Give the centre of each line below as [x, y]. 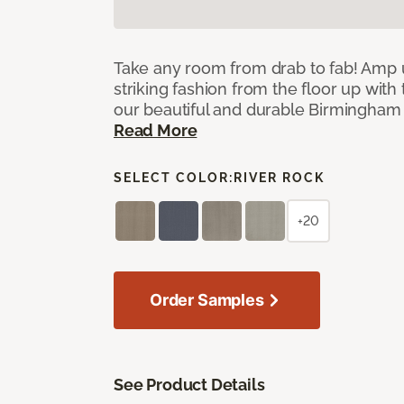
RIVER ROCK [279, 177]
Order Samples [207, 299]
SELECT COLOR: [174, 177]
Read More [156, 130]
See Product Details [189, 384]
